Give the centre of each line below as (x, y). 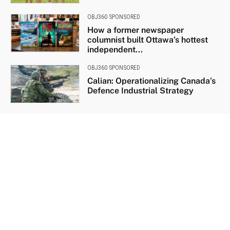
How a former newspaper (135, 30)
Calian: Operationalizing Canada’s (151, 81)
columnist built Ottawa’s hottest (147, 40)
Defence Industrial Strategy (140, 90)
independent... (115, 49)
